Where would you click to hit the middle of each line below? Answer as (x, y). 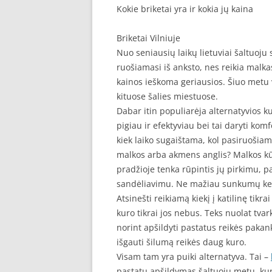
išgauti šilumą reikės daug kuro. (182, 242)
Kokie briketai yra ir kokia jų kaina (185, 9)
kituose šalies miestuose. (167, 96)
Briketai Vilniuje (148, 38)
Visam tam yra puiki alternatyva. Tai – (194, 257)
